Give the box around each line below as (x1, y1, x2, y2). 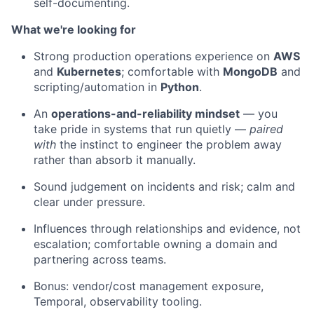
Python (161, 80, 199, 94)
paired (250, 122, 283, 136)
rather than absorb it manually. (34, 153, 196, 167)
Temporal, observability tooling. (34, 294, 202, 308)
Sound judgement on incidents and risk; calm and (34, 179, 295, 193)
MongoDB (223, 64, 278, 78)
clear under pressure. (34, 195, 145, 209)
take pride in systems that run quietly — (34, 122, 250, 136)
